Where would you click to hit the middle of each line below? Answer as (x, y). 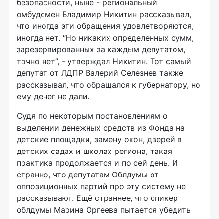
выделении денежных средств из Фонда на (101, 128)
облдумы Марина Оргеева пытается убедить (104, 210)
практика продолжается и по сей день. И (97, 163)
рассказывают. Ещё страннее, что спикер (97, 198)
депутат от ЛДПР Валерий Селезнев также (100, 73)
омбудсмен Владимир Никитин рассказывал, (104, 14)
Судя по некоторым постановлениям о (92, 116)
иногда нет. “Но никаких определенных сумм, (105, 38)
